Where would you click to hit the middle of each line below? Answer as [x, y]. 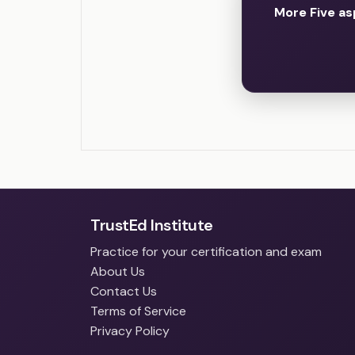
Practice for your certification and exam [206, 252]
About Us [118, 272]
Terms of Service [138, 311]
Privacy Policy [130, 331]
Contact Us [124, 292]
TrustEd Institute [152, 225]
